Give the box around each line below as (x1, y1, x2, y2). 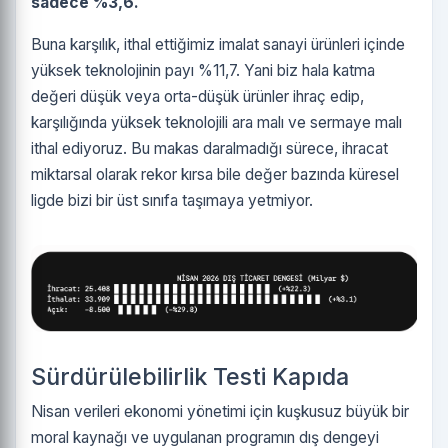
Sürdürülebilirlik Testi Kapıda (31, 361, 349, 391)
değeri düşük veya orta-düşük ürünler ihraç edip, (31, 87, 364, 106)
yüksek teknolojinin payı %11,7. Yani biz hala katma (31, 61, 375, 80)
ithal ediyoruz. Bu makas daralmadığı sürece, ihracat (31, 139, 388, 158)
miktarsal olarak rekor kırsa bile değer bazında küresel (31, 165, 399, 184)
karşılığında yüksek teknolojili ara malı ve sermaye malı (31, 113, 402, 132)
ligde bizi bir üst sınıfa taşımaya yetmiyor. (31, 191, 313, 210)
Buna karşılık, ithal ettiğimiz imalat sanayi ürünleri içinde (31, 35, 405, 54)
